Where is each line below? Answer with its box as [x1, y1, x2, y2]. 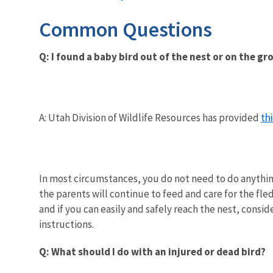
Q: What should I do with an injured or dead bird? [39, 244, 266, 258]
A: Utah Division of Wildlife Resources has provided [39, 110, 261, 124]
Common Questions [39, 16, 212, 42]
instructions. [39, 217, 94, 231]
